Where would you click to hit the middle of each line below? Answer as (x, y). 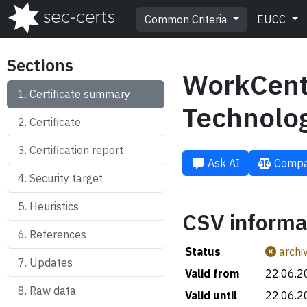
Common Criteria (187, 19)
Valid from (212, 273)
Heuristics (54, 206)
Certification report (76, 150)
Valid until (211, 295)
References (58, 234)
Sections (40, 65)
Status (203, 251)
